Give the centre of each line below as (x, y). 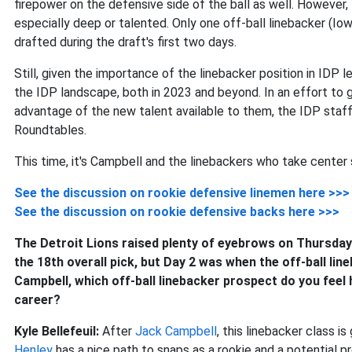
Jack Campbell (176, 331)
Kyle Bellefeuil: (57, 331)
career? (37, 300)
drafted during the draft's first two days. (125, 42)
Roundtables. (50, 130)
